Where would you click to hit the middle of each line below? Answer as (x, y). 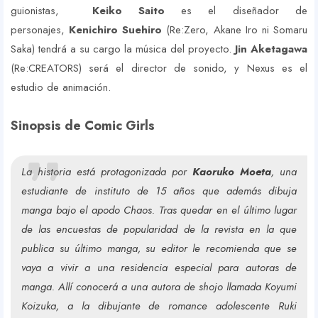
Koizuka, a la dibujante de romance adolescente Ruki (159, 306)
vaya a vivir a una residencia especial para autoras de (159, 268)
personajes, (40, 30)
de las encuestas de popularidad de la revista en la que (159, 230)
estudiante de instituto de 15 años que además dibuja (159, 191)
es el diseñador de (236, 11)
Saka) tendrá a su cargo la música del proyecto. (123, 49)
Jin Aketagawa (271, 49)
